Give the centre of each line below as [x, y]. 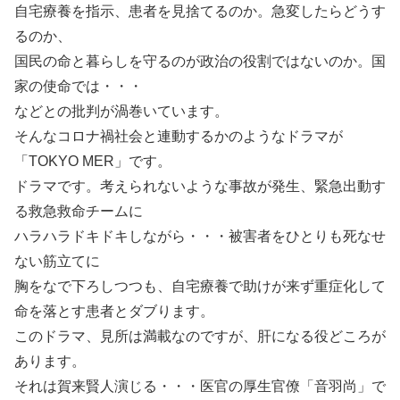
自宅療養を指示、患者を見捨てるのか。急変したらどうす [200, 11]
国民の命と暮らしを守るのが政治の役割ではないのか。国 [200, 61]
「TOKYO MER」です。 [93, 161]
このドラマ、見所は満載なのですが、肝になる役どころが [200, 336]
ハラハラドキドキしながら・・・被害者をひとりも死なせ [200, 236]
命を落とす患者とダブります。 [114, 311]
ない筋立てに [57, 261]
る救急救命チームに [79, 211]
